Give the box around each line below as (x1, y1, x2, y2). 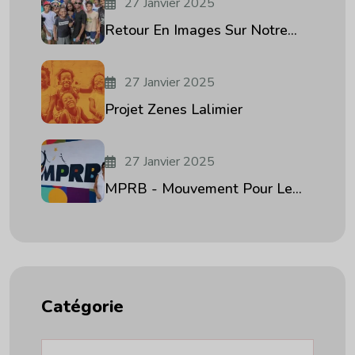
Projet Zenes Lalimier (105, 100, 242, 120)
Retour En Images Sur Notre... (105, 21, 297, 40)
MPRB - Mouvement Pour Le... (105, 179, 302, 199)
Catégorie (41, 295, 124, 319)
